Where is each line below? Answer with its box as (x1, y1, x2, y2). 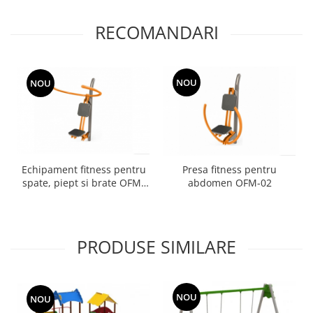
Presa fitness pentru (182, 162, 277, 176)
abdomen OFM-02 (187, 175, 272, 189)
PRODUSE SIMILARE (77, 234, 236, 259)
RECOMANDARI (94, 20, 219, 44)
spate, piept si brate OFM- (22, 175, 145, 189)
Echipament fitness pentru (21, 162, 146, 176)
